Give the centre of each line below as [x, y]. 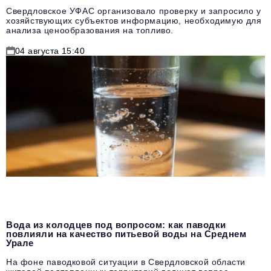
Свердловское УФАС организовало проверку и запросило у [134, 11]
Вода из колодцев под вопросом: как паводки [116, 225]
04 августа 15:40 [50, 51]
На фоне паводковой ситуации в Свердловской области [126, 262]
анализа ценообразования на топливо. [90, 31]
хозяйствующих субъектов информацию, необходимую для [134, 21]
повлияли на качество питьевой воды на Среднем [126, 234]
